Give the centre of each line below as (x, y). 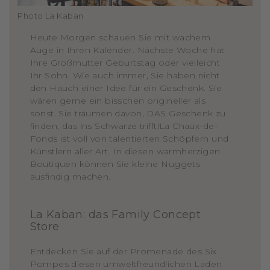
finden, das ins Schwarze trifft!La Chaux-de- (124, 126)
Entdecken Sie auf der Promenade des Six (123, 252)
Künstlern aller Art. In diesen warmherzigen (125, 152)
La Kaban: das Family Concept (115, 215)
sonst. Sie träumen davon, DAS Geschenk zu (128, 114)
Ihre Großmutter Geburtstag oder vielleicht (125, 63)
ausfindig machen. (72, 177)
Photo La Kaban (51, 15)
